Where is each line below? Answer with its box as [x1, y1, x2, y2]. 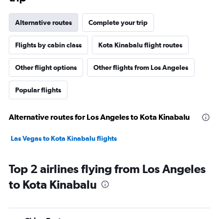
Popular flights [15, 86, 61, 94]
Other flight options [15, 64, 77, 72]
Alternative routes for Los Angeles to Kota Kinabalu [9, 112, 190, 122]
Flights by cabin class [15, 41, 82, 49]
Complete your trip [88, 19, 148, 27]
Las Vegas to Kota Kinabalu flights [11, 134, 117, 143]
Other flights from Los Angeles [93, 64, 188, 72]
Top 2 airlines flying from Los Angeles [9, 162, 206, 176]
